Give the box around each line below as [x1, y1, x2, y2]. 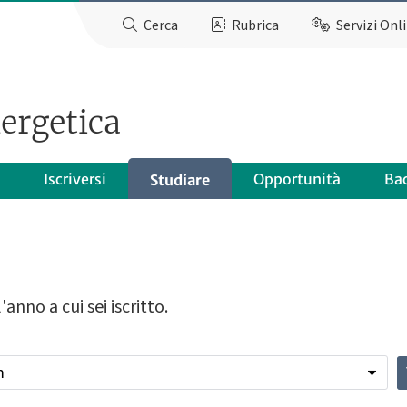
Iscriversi [44, 169, 106, 188]
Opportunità [253, 169, 341, 188]
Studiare [150, 171, 210, 190]
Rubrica [232, 15, 280, 35]
